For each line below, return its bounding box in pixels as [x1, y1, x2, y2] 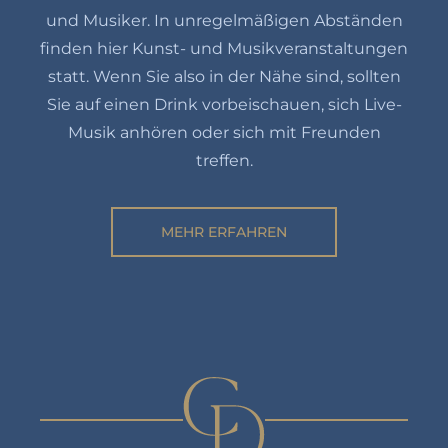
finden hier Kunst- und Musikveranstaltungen [40, 38, 408, 58]
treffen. [195, 150, 253, 170]
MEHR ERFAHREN [161, 222, 287, 241]
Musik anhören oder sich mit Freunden [67, 122, 381, 142]
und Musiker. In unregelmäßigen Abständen [45, 10, 403, 30]
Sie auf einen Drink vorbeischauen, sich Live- [46, 94, 402, 114]
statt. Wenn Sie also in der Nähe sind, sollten [47, 66, 401, 86]
